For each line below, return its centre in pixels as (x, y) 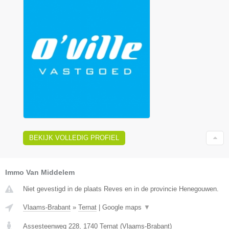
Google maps (123, 207)
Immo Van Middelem (40, 172)
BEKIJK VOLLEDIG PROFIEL (74, 138)
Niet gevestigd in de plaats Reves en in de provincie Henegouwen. (121, 189)
